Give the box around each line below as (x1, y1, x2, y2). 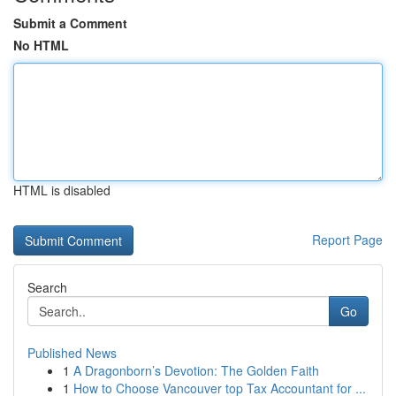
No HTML (13, 36, 69, 54)
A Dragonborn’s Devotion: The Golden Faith (73, 362, 319, 379)
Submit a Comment (13, 14, 127, 32)
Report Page (312, 231, 383, 248)
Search (27, 278, 67, 296)
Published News (27, 344, 117, 362)
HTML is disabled (13, 181, 110, 199)
